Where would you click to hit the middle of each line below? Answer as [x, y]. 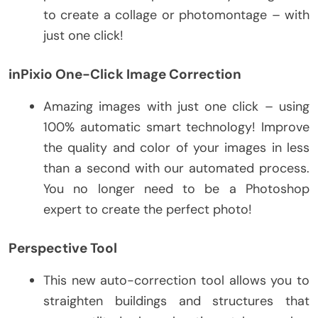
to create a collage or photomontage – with [176, 15]
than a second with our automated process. [176, 168]
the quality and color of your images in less [176, 147]
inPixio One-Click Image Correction [125, 74]
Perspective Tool [63, 248]
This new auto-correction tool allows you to [176, 280]
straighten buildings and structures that [176, 301]
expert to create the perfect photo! [148, 209]
